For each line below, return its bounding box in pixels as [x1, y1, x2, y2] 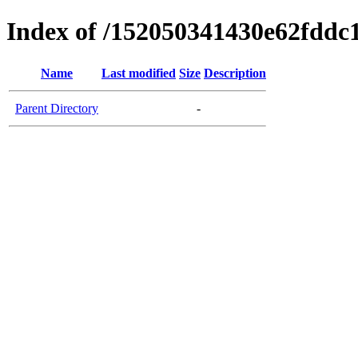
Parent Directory [15, 101, 98, 115]
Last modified [101, 66, 176, 80]
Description [204, 66, 266, 80]
